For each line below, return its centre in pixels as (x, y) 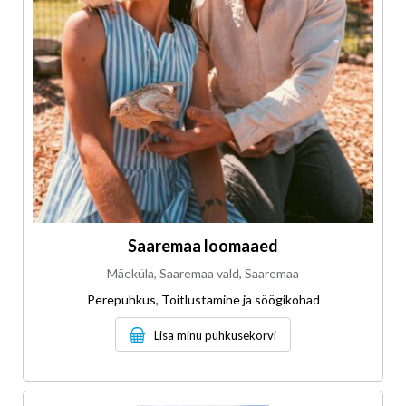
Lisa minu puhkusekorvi (215, 336)
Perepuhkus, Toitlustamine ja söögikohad (203, 300)
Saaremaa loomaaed (203, 246)
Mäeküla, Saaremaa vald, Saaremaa (203, 274)
